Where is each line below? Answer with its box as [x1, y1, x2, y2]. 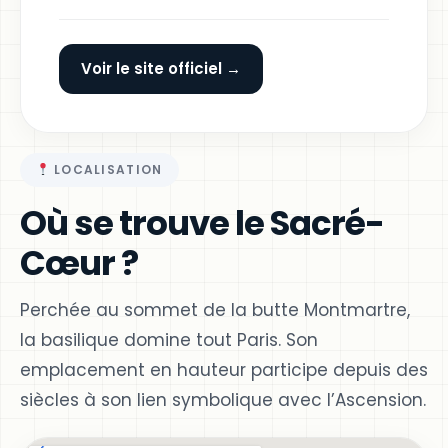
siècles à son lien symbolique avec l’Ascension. [20, 387, 426, 412]
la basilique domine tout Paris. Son [20, 327, 318, 352]
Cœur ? [20, 238, 138, 287]
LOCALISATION [49, 160, 163, 178]
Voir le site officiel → [81, 57, 241, 79]
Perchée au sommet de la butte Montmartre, [20, 297, 410, 322]
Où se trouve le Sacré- [20, 198, 384, 247]
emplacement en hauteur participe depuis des [20, 357, 428, 382]
